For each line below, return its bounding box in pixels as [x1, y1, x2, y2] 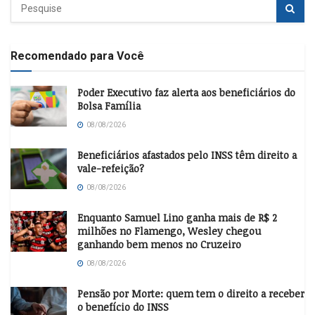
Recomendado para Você [11, 49, 144, 63]
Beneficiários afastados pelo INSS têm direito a [77, 148, 297, 162]
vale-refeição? [77, 162, 144, 176]
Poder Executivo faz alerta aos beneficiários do [77, 86, 295, 100]
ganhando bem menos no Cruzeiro [77, 238, 241, 252]
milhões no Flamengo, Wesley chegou [77, 224, 261, 238]
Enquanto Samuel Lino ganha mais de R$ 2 [77, 211, 277, 225]
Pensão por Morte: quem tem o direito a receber [77, 287, 304, 301]
